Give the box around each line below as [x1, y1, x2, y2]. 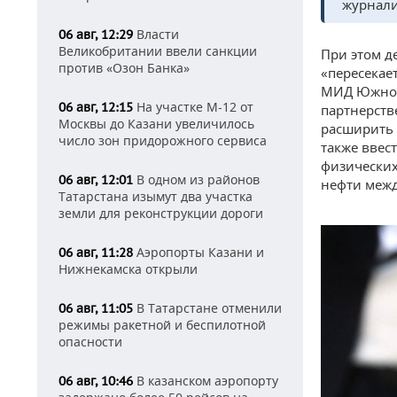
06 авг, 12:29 [58, 27, 133, 43]
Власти [133, 26, 179, 43]
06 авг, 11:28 [58, 245, 133, 261]
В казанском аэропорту [133, 372, 278, 389]
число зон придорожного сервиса [58, 132, 267, 149]
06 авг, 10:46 [58, 373, 133, 389]
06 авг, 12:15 [58, 99, 133, 115]
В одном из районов [133, 171, 260, 188]
